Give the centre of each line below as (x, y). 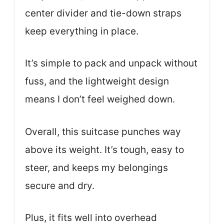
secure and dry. (60, 185)
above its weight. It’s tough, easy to (104, 149)
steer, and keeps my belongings (96, 167)
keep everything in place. (82, 31)
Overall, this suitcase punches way (103, 131)
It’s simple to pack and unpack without (111, 63)
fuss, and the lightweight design (97, 81)
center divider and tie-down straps (103, 13)
